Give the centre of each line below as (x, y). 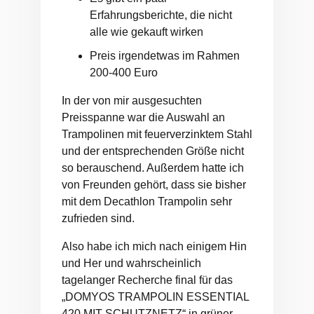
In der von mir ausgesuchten (132, 101)
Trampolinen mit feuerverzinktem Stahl (157, 135)
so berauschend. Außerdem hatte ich (153, 168)
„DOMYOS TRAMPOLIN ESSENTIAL (155, 297)
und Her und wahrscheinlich (131, 264)
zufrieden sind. (98, 219)
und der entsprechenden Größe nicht (153, 151)
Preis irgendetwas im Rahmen (165, 56)
